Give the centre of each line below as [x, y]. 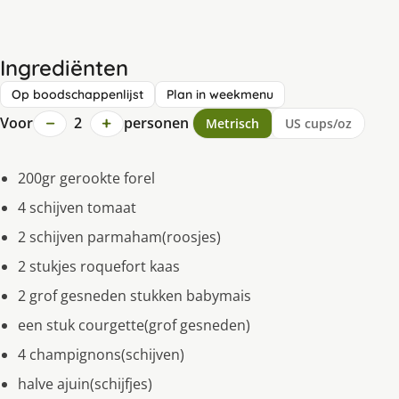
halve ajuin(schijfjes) [85, 384]
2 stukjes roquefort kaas [99, 267]
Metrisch [232, 124]
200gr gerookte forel [86, 179]
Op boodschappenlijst [77, 95]
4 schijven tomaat [77, 208]
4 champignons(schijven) [101, 355]
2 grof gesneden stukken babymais [134, 296]
